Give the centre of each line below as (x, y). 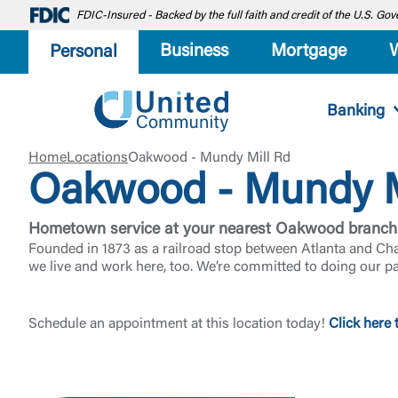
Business (194, 52)
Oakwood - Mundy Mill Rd (209, 158)
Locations (97, 158)
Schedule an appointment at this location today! (179, 324)
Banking (355, 111)
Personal (84, 52)
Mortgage (309, 52)
